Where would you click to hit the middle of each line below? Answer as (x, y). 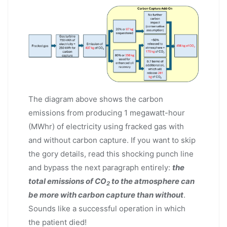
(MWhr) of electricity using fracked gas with (106, 127)
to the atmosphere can (152, 181)
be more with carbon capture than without (106, 195)
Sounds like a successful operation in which (107, 209)
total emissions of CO (67, 181)
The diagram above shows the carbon (96, 99)
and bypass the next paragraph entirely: (100, 168)
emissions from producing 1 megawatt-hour (107, 113)
